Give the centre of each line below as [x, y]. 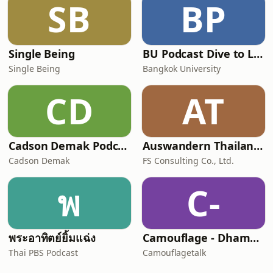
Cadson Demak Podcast [122, 146]
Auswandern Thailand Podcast [258, 146]
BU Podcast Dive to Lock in [258, 54]
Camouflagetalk [174, 253]
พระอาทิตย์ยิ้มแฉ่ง [52, 238]
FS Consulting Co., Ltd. [188, 161]
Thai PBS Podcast [43, 253]
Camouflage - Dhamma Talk [255, 238]
